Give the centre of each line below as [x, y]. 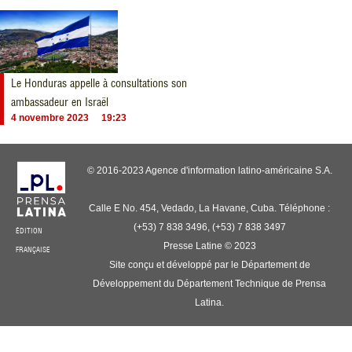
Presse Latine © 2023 [209, 246]
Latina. [210, 302]
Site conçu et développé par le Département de [209, 265]
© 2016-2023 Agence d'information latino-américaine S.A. [209, 170]
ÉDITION [29, 231]
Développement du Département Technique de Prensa [210, 284]
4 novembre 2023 [50, 118]
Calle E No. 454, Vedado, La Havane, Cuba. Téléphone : [210, 208]
